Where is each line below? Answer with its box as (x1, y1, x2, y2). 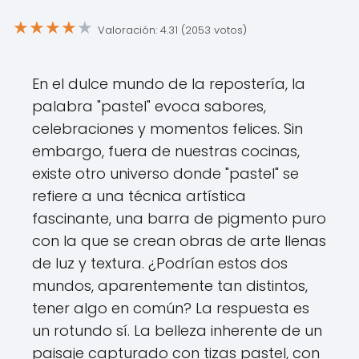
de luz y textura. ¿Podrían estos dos (32, 253, 288, 273)
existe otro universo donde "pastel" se (32, 163, 299, 184)
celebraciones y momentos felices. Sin (32, 119, 303, 139)
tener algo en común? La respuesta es (32, 298, 309, 318)
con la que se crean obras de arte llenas (32, 231, 326, 251)
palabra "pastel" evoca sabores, (32, 96, 266, 116)
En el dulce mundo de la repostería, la (32, 74, 305, 94)
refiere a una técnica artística (32, 186, 246, 206)
